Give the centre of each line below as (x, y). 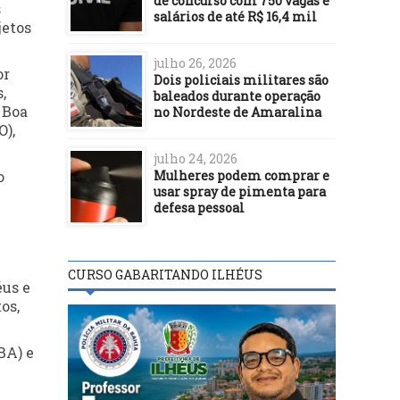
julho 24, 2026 (196, 158)
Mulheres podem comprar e (242, 175)
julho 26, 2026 (195, 62)
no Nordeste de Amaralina (237, 112)
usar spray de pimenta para (240, 191)
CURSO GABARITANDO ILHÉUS (165, 274)
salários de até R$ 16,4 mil (235, 16)
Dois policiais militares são (241, 79)
